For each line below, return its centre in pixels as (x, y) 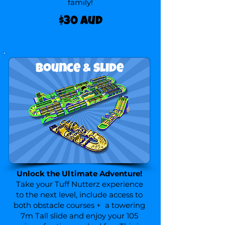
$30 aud (80, 22)
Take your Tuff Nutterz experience (79, 184)
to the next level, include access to (79, 195)
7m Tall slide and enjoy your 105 (79, 216)
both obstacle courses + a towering (79, 205)
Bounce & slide (79, 69)
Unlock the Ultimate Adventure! (79, 174)
